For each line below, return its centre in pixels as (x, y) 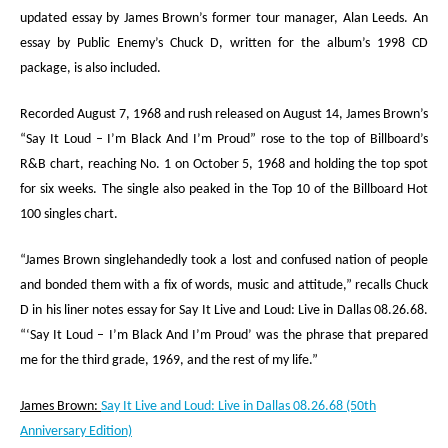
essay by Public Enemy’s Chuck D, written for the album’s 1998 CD (224, 43)
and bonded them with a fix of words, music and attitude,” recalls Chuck (224, 285)
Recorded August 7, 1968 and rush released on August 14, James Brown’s (224, 114)
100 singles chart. (69, 214)
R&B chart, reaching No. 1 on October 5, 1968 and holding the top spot (224, 164)
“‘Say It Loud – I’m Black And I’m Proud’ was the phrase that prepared (224, 335)
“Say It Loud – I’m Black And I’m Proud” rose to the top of (195, 139)
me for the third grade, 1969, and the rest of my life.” (169, 360)
